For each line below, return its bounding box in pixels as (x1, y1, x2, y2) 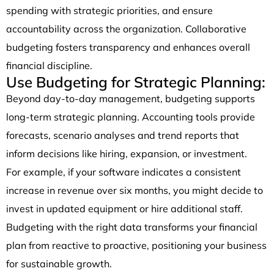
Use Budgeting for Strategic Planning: (6, 72, 265, 91)
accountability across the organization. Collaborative (6, 22, 246, 35)
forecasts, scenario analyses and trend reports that (6, 128, 239, 141)
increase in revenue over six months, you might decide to (6, 183, 263, 196)
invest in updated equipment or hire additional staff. (6, 202, 243, 215)
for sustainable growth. (6, 257, 112, 270)
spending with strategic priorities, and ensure (6, 4, 213, 17)
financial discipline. (6, 59, 92, 72)
